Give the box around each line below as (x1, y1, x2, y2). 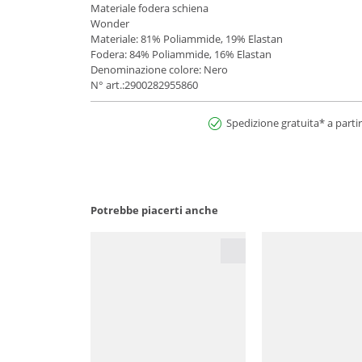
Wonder (90, 16, 129, 32)
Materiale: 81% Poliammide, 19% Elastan (90, 32, 283, 47)
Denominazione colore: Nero (90, 62, 228, 78)
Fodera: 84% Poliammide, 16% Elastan (90, 47, 271, 62)
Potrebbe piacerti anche (90, 203, 218, 218)
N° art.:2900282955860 (90, 78, 198, 93)
